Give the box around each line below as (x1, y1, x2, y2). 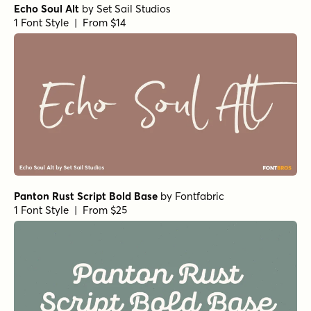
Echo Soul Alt (14, 2, 79, 16)
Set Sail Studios (96, 2, 171, 16)
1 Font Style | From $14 (14, 16, 126, 30)
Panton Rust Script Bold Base (14, 189, 158, 203)
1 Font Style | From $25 (14, 203, 127, 217)
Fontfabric (175, 189, 224, 203)
